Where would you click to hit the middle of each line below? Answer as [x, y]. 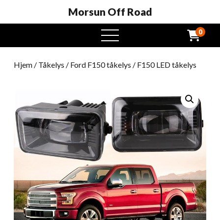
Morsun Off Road [110, 12]
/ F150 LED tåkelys [164, 65]
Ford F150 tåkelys [101, 65]
